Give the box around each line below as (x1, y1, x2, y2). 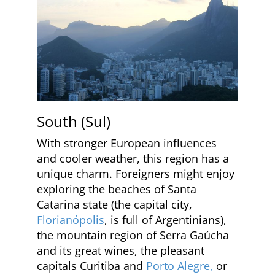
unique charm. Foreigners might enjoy (37, 166, 234, 182)
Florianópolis (37, 212, 104, 228)
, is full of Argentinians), (104, 212, 227, 228)
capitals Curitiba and (37, 258, 146, 274)
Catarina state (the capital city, (37, 197, 192, 212)
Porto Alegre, (146, 258, 213, 274)
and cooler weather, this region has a (37, 151, 229, 166)
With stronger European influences (37, 136, 217, 151)
